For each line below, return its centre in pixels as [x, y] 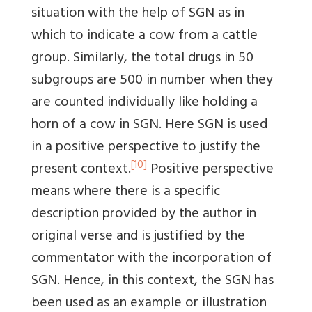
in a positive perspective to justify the [146, 148]
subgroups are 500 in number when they [152, 81]
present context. [81, 171]
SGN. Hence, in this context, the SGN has [153, 282]
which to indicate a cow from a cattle [145, 37]
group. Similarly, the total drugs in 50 [142, 59]
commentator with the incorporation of [151, 260]
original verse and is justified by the [138, 237]
